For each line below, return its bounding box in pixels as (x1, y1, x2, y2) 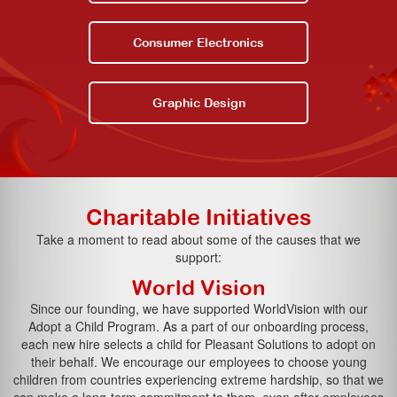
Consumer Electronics (133, 35, 264, 50)
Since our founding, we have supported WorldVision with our (29, 300, 368, 318)
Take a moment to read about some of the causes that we (36, 230, 361, 249)
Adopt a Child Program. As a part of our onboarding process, (28, 317, 369, 336)
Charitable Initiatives (85, 204, 312, 230)
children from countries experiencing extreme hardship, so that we (13, 370, 384, 389)
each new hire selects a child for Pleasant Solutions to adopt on (21, 335, 376, 354)
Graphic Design (152, 95, 245, 110)
